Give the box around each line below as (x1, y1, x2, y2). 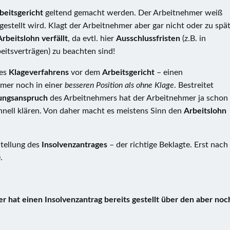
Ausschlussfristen (116, 34, 182, 43)
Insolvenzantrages (42, 141, 109, 149)
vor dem (71, 68, 102, 76)
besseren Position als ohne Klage (65, 81, 174, 89)
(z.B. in (182, 34, 206, 43)
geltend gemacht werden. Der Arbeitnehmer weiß (45, 9, 222, 17)
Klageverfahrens (9, 68, 71, 76)
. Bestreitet (174, 81, 214, 89)
